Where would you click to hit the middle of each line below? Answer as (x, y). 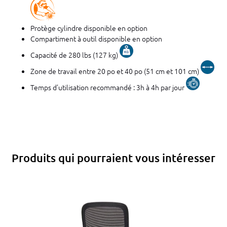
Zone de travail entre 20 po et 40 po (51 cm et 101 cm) (116, 71)
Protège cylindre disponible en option (89, 28)
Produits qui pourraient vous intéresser (113, 158)
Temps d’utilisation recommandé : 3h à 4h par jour (108, 87)
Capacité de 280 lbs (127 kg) (75, 54)
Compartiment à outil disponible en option (96, 38)
